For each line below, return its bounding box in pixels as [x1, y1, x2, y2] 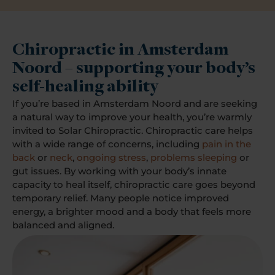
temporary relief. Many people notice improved [12, 192, 229, 204]
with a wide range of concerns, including [12, 138, 202, 150]
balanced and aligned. [12, 219, 114, 231]
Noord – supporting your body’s [12, 60, 255, 79]
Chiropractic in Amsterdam [12, 42, 228, 60]
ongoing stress [77, 152, 146, 164]
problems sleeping [150, 152, 237, 164]
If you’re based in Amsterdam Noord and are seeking [12, 98, 257, 110]
